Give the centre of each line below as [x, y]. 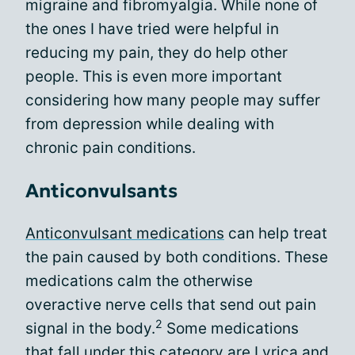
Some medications [231, 328]
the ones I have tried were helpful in [152, 29]
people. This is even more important [154, 76]
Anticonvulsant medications [125, 233]
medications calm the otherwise [139, 281]
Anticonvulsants [101, 191]
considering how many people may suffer [173, 100]
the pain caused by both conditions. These [177, 257]
